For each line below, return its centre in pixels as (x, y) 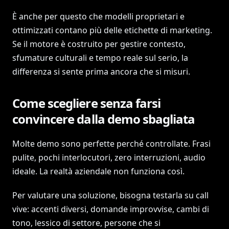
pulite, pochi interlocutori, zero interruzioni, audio (109, 157)
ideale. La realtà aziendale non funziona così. (98, 171)
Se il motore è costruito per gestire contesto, (99, 44)
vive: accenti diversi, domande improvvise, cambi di (111, 209)
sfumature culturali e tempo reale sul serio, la (100, 58)
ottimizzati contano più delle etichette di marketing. (112, 30)
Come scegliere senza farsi (87, 103)
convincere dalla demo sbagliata (104, 119)
